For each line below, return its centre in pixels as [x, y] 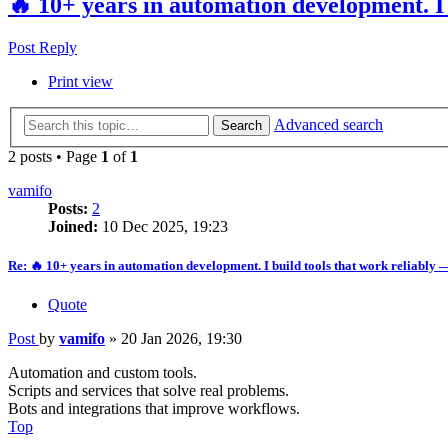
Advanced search [328, 124]
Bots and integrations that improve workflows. [154, 409]
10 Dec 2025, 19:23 [163, 226]
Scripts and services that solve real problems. [148, 391]
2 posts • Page [54, 156]
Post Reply [42, 48]
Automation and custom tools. [102, 373]
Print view [80, 82]
